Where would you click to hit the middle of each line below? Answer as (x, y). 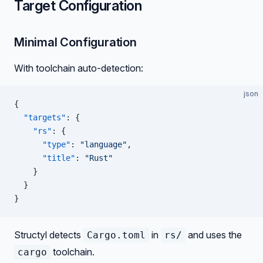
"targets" (40, 117)
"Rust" (99, 158)
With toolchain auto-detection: (79, 68)
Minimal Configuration (75, 42)
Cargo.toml (116, 235)
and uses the (214, 235)
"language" (103, 144)
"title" (45, 158)
